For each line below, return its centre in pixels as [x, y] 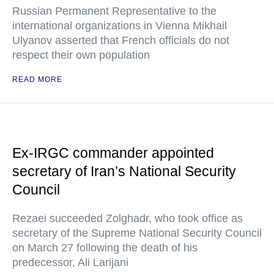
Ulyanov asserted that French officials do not [121, 40]
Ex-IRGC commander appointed [113, 153]
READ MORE [37, 80]
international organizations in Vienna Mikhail [120, 26]
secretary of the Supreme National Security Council [137, 233]
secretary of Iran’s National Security [124, 171]
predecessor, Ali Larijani [70, 262]
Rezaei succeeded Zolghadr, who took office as [128, 218]
